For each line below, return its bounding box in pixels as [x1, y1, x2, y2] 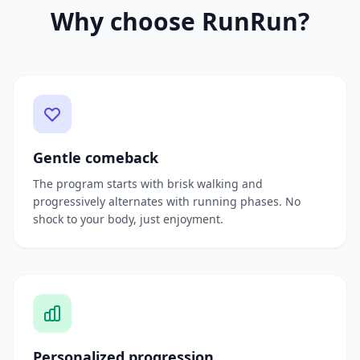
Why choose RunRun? [51, 5, 309, 38]
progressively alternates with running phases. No [33, 194, 301, 209]
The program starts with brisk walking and [33, 176, 263, 191]
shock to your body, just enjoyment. [33, 211, 223, 227]
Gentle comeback [33, 148, 158, 167]
